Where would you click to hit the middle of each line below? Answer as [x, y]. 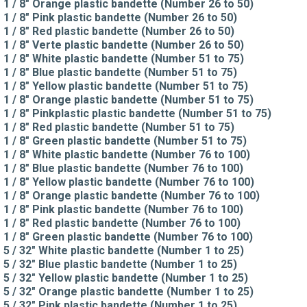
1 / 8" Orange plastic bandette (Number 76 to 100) [132, 195]
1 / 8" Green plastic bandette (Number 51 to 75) [125, 140]
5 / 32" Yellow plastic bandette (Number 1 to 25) [126, 278]
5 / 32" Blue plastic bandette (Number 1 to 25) [120, 264]
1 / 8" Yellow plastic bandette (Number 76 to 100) [129, 182]
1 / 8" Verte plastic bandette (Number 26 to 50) [124, 45]
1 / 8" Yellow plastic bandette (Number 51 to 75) [126, 86]
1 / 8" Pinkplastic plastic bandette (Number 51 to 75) [137, 113]
